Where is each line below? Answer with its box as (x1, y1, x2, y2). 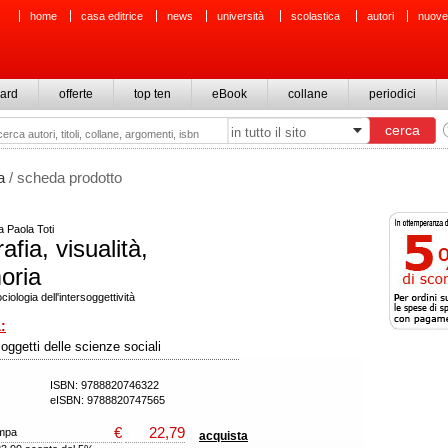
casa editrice (81, 10, 143, 22)
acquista (199, 429, 248, 443)
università (217, 10, 267, 22)
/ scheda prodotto (5, 169, 122, 186)
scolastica (291, 10, 343, 22)
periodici (369, 87, 416, 101)
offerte (59, 87, 93, 101)
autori (367, 10, 394, 22)
